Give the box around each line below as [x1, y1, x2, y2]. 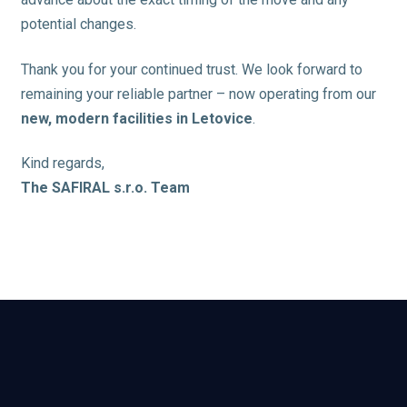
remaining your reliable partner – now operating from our [20, 84, 376, 103]
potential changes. [20, 15, 136, 34]
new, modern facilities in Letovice [20, 109, 253, 127]
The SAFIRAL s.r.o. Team [20, 179, 190, 197]
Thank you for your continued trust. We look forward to [20, 60, 362, 78]
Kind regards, [20, 154, 104, 173]
